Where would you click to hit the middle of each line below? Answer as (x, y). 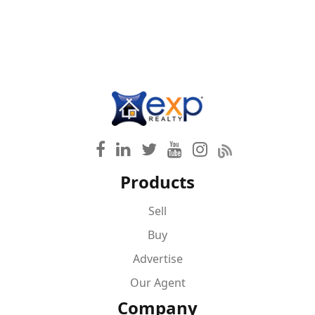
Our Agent (157, 283)
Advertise (157, 259)
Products (157, 182)
